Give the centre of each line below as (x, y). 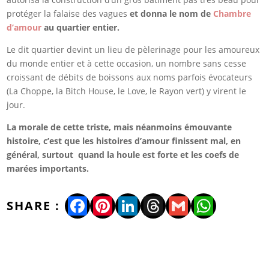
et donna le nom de (171, 14)
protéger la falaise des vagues (68, 14)
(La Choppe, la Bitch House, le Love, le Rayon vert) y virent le (127, 91)
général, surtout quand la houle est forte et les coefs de (123, 155)
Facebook (111, 206)
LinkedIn (157, 206)
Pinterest (133, 206)
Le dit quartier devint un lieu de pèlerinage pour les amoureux (133, 50)
